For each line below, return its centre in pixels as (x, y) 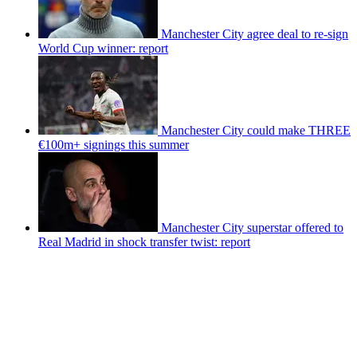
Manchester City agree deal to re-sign (255, 34)
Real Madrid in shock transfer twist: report (144, 242)
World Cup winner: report (103, 49)
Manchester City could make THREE (256, 131)
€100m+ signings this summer (114, 145)
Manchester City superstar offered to (252, 228)
